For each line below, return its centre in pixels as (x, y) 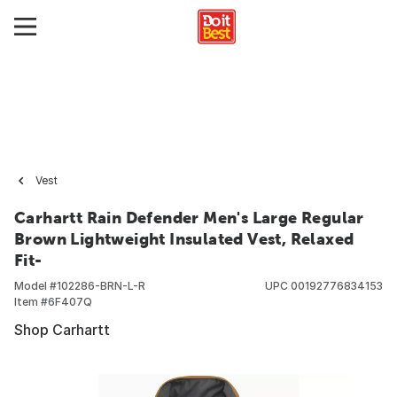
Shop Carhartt (62, 330)
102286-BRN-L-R (101, 286)
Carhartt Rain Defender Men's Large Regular (189, 218)
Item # (31, 302)
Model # (35, 286)
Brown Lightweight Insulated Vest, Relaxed (184, 239)
